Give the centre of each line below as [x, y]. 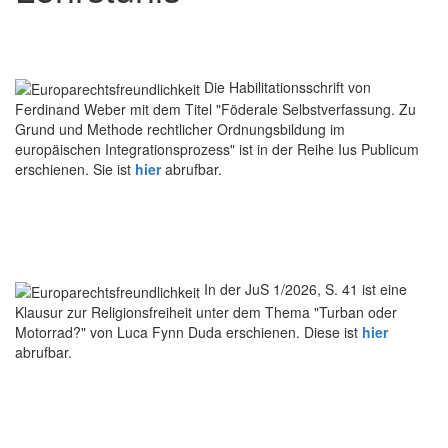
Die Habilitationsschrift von [287, 87]
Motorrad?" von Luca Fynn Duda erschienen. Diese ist [188, 331]
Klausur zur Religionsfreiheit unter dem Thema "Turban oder [206, 311]
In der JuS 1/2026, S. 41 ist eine [305, 289]
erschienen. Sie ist [75, 169]
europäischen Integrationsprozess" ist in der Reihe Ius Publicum [217, 149]
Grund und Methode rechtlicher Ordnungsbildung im [180, 129]
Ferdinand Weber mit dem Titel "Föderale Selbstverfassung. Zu [215, 109]
